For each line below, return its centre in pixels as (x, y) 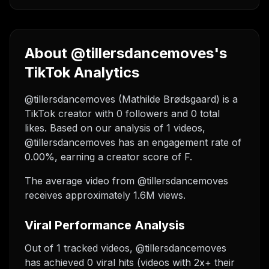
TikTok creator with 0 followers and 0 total (122, 113)
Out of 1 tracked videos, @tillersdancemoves (125, 248)
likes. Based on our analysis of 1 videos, (115, 128)
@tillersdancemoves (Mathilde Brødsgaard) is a (131, 99)
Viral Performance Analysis (105, 225)
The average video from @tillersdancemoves (126, 181)
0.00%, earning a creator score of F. (108, 157)
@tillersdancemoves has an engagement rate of (133, 142)
